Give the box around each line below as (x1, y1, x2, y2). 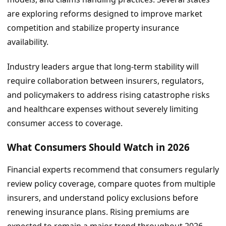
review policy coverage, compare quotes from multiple (7, 178, 215, 190)
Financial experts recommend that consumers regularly (7, 164, 219, 176)
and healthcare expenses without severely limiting (7, 103, 198, 115)
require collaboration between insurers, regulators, (7, 75, 204, 86)
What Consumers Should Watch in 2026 (7, 140, 190, 153)
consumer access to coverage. (7, 117, 123, 129)
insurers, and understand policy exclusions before (7, 192, 198, 204)
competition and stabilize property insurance (7, 22, 179, 34)
